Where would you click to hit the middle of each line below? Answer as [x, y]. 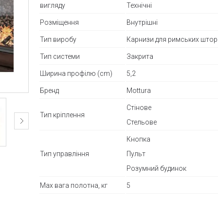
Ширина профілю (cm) [76, 73]
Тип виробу [58, 39]
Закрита [140, 56]
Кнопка [139, 139]
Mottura [139, 90]
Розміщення [60, 22]
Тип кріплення [63, 115]
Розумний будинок [157, 168]
